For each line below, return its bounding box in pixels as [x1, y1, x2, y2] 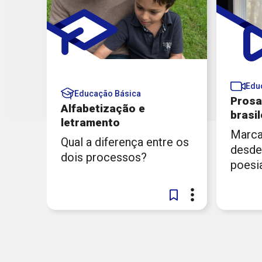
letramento [61, 116, 120, 130]
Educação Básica [74, 89, 141, 99]
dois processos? [61, 150, 147, 165]
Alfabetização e [61, 102, 145, 116]
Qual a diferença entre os [61, 135, 189, 150]
